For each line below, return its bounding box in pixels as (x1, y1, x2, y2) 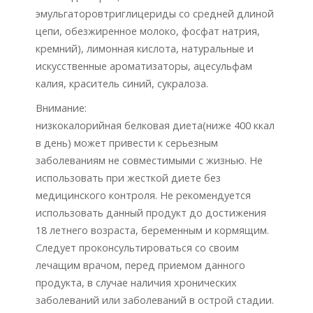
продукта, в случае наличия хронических (36, 275, 237, 289)
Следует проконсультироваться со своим (36, 240, 239, 254)
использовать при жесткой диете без (36, 170, 221, 184)
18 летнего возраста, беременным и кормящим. (36, 223, 269, 237)
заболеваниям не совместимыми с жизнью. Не (36, 153, 263, 167)
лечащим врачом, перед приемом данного (36, 258, 245, 272)
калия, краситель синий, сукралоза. (36, 76, 208, 90)
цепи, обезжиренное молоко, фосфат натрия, (36, 24, 260, 38)
